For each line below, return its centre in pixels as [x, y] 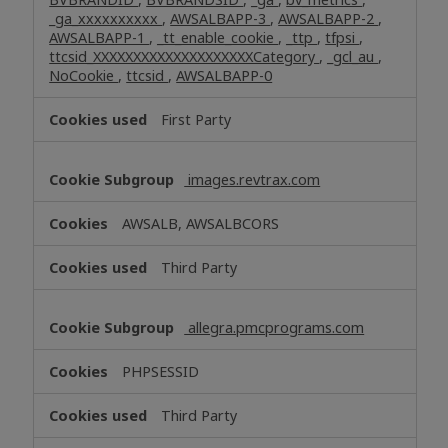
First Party [196, 119]
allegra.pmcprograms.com [274, 327]
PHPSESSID [161, 371]
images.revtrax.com [252, 179]
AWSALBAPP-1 [99, 37]
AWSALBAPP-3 [220, 18]
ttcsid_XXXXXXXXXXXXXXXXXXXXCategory [184, 56]
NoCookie [84, 75]
